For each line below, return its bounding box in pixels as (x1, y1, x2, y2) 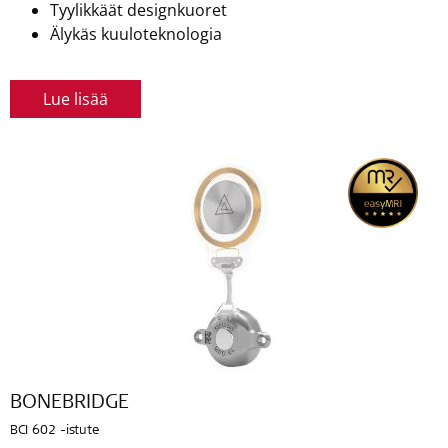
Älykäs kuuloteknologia (50, 22, 222, 45)
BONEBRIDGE (10, 393, 129, 414)
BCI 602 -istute (10, 424, 99, 438)
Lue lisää (43, 87, 108, 110)
